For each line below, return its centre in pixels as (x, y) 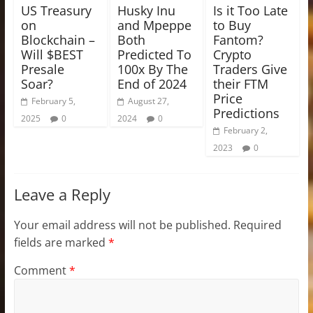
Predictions (247, 113)
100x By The (152, 69)
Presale (42, 69)
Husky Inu (146, 10)
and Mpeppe (154, 25)
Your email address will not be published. (122, 225)
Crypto (233, 54)
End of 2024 (152, 83)
